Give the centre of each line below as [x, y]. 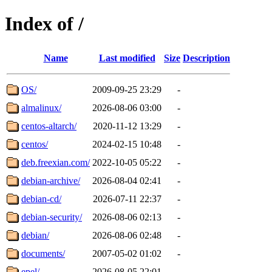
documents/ [43, 253]
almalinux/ [41, 107]
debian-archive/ [51, 180]
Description [206, 58]
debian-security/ [52, 217]
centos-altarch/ [49, 126]
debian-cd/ [41, 199]
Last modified [127, 58]
